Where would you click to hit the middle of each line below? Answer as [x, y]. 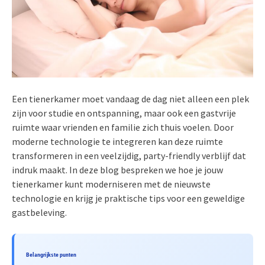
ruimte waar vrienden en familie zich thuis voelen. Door [123, 127]
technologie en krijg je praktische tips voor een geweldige [128, 198]
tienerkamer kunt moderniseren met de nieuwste [111, 184]
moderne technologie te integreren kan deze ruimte [117, 141]
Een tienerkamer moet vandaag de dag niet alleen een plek [130, 98]
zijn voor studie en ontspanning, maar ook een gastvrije [124, 113]
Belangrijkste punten [51, 254]
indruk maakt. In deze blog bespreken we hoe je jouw [117, 169]
